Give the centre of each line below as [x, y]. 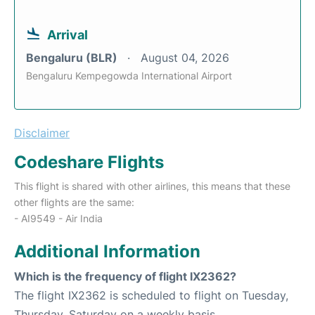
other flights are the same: [74, 202]
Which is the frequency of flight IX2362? [125, 277]
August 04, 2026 [185, 58]
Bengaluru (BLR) [73, 58]
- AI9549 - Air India [58, 219]
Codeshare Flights [89, 162]
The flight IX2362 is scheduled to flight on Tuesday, [151, 296]
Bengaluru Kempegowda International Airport [129, 76]
